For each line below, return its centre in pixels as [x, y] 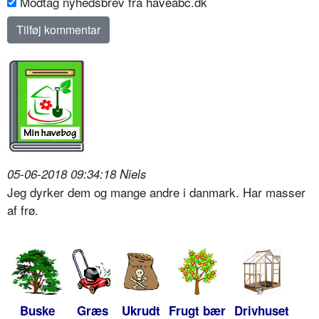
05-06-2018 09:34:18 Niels [77, 174]
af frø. [23, 210]
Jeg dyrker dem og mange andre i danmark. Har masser [156, 192]
